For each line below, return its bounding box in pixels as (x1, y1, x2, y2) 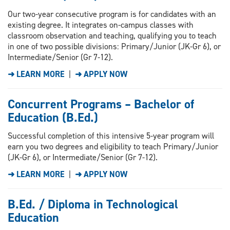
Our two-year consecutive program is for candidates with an (8, 8, 216, 20)
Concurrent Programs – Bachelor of (8, 95, 194, 112)
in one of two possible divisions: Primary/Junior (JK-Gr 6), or (8, 41, 221, 52)
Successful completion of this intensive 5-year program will (8, 130, 214, 141)
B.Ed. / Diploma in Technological (8, 196, 178, 213)
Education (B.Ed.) (8, 109, 98, 126)
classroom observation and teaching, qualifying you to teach (8, 30, 217, 41)
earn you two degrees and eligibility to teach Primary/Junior (8, 141, 218, 152)
